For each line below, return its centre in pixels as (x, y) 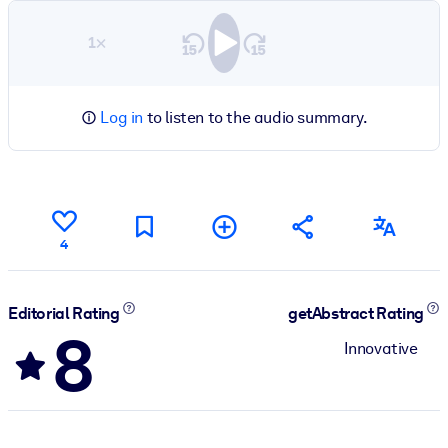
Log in (121, 117)
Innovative (380, 348)
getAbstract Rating (357, 314)
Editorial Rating (65, 314)
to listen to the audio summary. (255, 117)
